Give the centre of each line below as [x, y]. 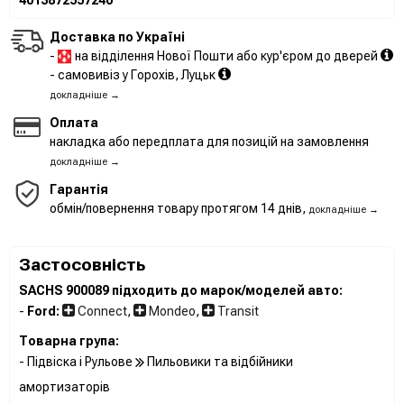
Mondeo [171, 311]
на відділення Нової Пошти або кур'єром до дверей [226, 55]
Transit [237, 311]
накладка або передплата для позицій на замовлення [209, 141]
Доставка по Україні [117, 37]
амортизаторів [64, 386]
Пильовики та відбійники [219, 361]
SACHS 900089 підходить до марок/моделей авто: [181, 290]
